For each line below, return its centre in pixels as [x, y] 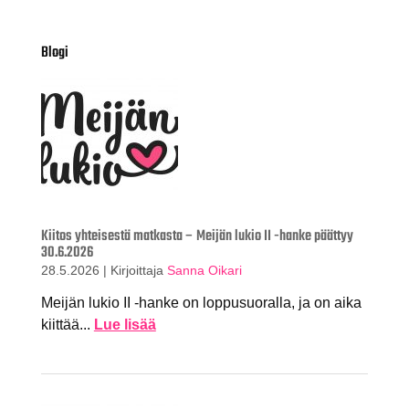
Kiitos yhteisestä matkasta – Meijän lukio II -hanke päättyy [197, 236]
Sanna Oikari [204, 270]
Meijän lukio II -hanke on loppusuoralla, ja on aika [201, 303]
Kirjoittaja [138, 270]
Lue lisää [125, 325]
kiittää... [67, 325]
